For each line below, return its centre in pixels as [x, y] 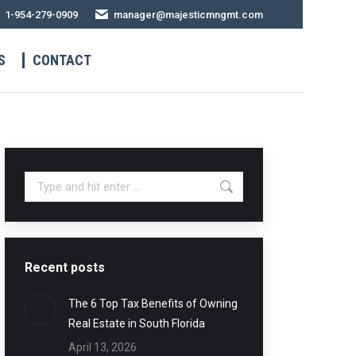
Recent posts [64, 267]
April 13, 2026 [102, 347]
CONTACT [62, 60]
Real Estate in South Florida [136, 323]
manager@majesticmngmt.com [188, 14]
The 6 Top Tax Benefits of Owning [153, 304]
